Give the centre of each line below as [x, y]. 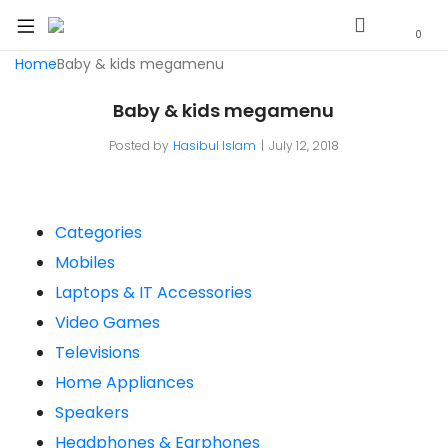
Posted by [138, 145]
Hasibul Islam [214, 145]
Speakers [92, 412]
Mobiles [85, 262]
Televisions [97, 352]
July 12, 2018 [303, 145]
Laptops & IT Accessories [153, 292]
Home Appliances [124, 382]
